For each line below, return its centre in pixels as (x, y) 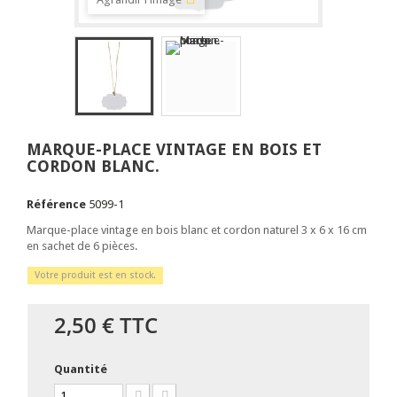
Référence (56, 204)
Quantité (81, 369)
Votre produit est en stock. (95, 275)
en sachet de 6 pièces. (82, 246)
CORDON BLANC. (93, 166)
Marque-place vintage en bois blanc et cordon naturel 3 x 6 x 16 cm (197, 230)
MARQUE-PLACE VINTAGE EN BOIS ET (174, 149)
